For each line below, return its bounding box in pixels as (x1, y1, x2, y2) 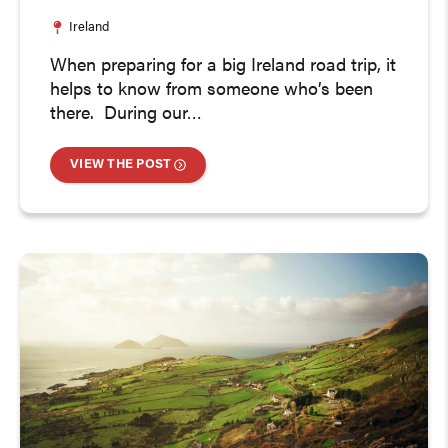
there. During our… (50, 105, 202, 123)
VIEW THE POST (70, 157, 172, 171)
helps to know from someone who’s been (50, 81, 373, 99)
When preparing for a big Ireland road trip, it (50, 57, 396, 75)
